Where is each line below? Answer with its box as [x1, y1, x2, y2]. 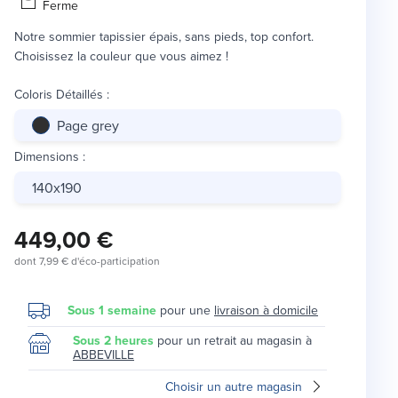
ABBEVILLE [73, 346, 134, 364]
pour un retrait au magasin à [157, 331, 312, 350]
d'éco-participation [68, 253, 160, 269]
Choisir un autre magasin [165, 378, 302, 396]
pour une [156, 301, 214, 320]
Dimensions [14, 147, 79, 166]
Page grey [57, 115, 119, 136]
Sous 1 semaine [68, 301, 156, 320]
